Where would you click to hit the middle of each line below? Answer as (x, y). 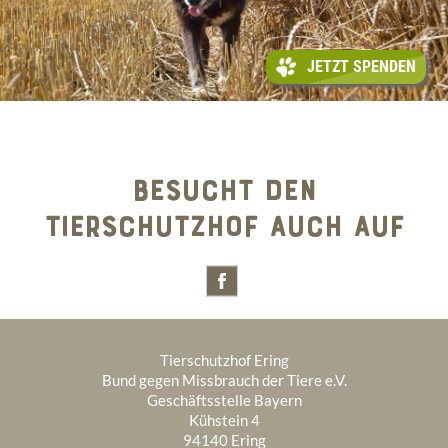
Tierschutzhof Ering (224, 359)
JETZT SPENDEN (361, 67)
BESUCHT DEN (224, 190)
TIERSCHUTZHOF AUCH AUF (224, 226)
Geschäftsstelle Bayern (224, 399)
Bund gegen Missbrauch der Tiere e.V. (224, 379)
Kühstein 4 (224, 419)
